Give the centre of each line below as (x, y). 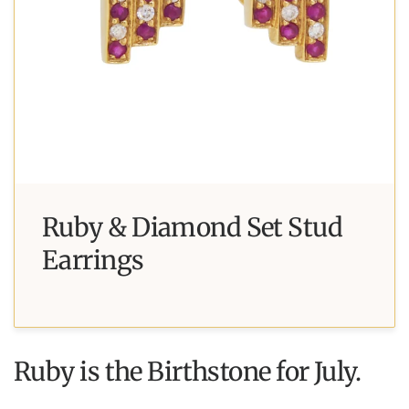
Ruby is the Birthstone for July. (188, 372)
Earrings (93, 260)
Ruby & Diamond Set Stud (193, 227)
